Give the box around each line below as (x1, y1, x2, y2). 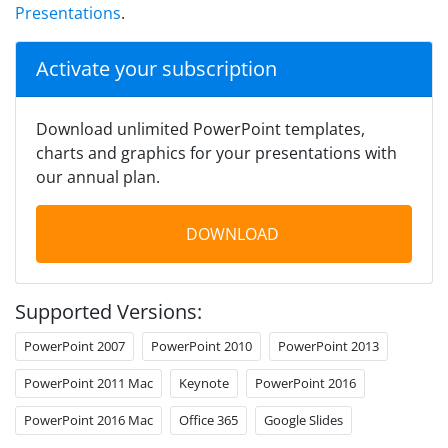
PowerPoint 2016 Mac (24, 411, 153, 430)
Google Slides (264, 411, 343, 430)
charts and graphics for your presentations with (36, 142, 397, 165)
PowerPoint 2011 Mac (24, 374, 153, 393)
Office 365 (179, 411, 238, 430)
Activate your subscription (36, 55, 277, 83)
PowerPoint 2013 (278, 337, 379, 356)
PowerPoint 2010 (151, 337, 252, 356)
